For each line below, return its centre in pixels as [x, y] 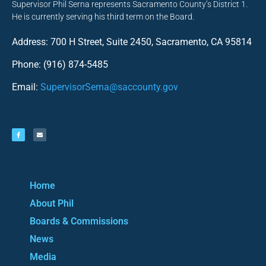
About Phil [52, 203]
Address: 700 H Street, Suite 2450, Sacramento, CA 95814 [132, 42]
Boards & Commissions [79, 221]
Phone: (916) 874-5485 [60, 65]
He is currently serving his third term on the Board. [103, 16]
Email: [26, 87]
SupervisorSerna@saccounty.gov [109, 87]
